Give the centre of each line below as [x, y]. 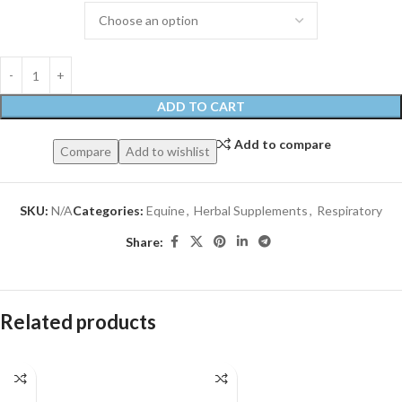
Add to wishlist [167, 152]
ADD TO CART [201, 107]
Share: [144, 241]
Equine [166, 211]
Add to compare [283, 144]
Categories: [108, 211]
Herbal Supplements [251, 211]
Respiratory [350, 211]
